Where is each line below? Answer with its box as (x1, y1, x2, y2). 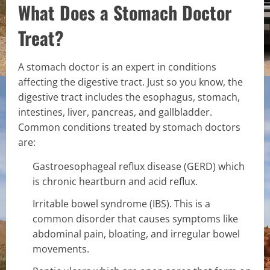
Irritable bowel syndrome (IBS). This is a (33, 196, 210, 210)
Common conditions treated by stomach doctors (18, 120, 240, 134)
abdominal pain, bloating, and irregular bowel (33, 227, 240, 240)
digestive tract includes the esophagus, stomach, (18, 90, 240, 104)
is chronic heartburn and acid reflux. (33, 174, 198, 188)
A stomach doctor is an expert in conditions (18, 60, 216, 74)
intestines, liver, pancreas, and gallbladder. (18, 105, 212, 119)
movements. (33, 242, 89, 256)
